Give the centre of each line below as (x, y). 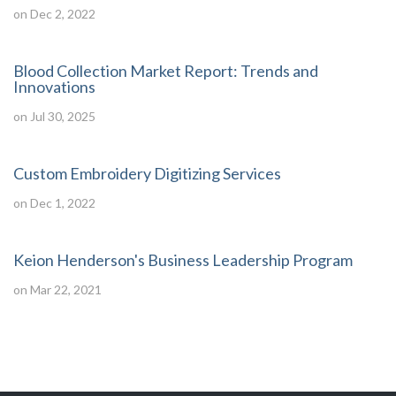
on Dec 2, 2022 (54, 14)
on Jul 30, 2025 (54, 116)
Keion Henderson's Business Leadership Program (183, 260)
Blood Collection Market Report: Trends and (166, 71)
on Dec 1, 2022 (54, 203)
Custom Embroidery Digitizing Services (147, 173)
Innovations (54, 87)
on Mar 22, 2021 (57, 289)
